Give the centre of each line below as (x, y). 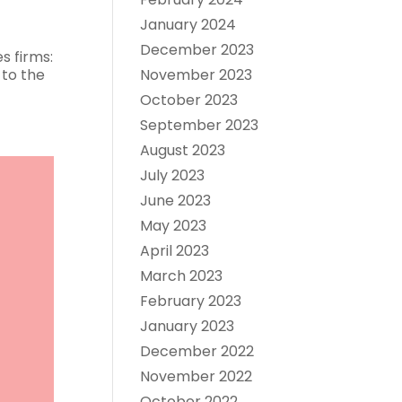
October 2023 (188, 100)
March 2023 (181, 276)
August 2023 (182, 150)
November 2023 (196, 75)
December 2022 (197, 351)
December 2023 (197, 50)
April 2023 (174, 251)
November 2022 (196, 376)
